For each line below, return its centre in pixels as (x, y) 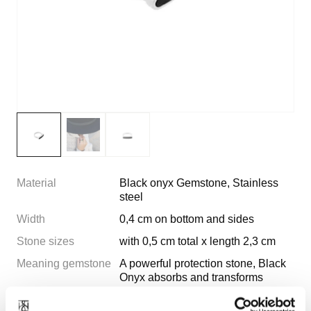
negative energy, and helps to (192, 291)
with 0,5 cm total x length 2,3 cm (197, 241)
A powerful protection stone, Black (203, 263)
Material (36, 183)
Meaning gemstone (64, 263)
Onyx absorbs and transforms (191, 277)
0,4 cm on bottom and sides (187, 219)
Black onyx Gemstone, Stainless (199, 183)
